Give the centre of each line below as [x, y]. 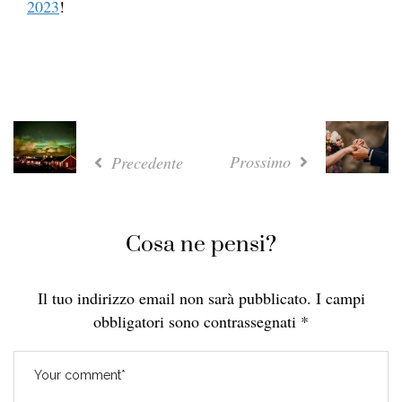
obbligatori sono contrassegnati [197, 322]
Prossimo [262, 162]
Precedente [145, 163]
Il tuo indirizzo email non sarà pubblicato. [174, 298]
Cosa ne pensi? [201, 245]
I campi [340, 298]
